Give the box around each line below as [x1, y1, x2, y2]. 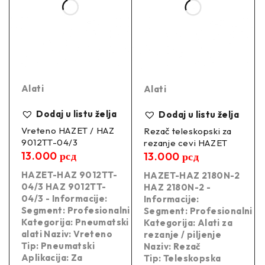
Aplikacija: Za [21, 252, 83, 264]
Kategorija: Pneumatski [21, 216, 129, 228]
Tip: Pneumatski [21, 240, 95, 252]
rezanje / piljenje [144, 229, 222, 241]
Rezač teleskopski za [144, 125, 232, 137]
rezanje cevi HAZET [144, 137, 228, 149]
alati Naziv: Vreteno [21, 228, 112, 240]
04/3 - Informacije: [21, 193, 108, 205]
